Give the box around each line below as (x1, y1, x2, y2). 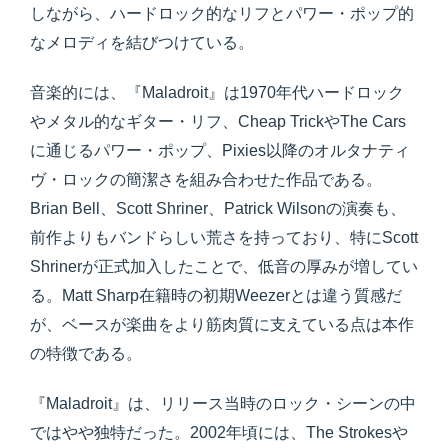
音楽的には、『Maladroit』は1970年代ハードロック (30, 84, 404, 102)
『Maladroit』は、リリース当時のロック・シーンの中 (30, 395, 416, 413)
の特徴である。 (30, 345, 142, 363)
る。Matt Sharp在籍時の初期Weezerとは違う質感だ (30, 287, 402, 305)
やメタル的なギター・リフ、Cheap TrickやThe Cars (30, 113, 406, 131)
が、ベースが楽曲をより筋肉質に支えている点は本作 (30, 316, 414, 334)
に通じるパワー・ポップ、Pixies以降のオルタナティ (30, 142, 410, 160)
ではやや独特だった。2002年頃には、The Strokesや (30, 424, 408, 442)
